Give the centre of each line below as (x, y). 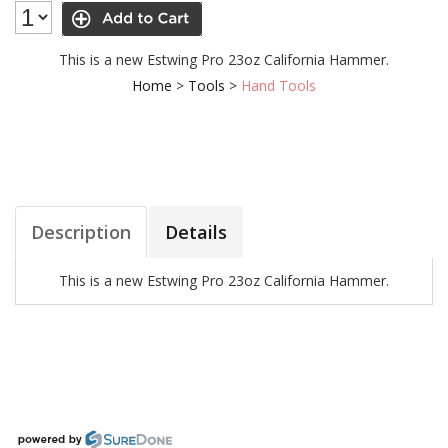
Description (81, 232)
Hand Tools (278, 85)
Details (196, 232)
